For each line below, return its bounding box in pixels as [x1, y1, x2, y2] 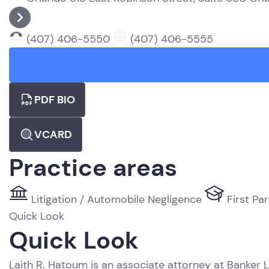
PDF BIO [34, 92, 75, 107]
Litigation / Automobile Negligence [28, 192, 205, 207]
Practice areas [9, 152, 177, 183]
